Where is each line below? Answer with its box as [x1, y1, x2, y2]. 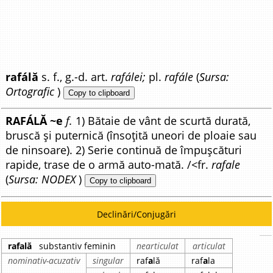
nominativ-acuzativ [8, 254, 80, 266]
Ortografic [5, 83, 55, 99]
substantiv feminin [32, 239, 116, 252]
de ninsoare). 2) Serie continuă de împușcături [5, 143, 243, 158]
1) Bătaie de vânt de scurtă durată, [73, 113, 251, 129]
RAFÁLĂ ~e [5, 113, 63, 129]
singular [93, 254, 124, 266]
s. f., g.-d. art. [38, 69, 112, 84]
